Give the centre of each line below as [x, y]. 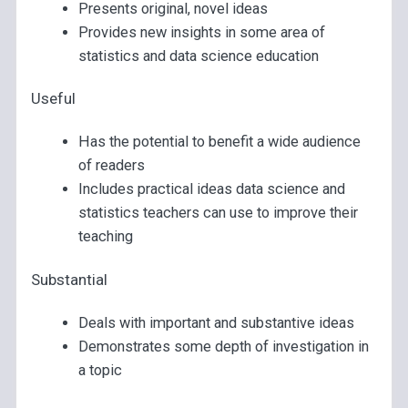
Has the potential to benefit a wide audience [219, 142]
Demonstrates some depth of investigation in [223, 347]
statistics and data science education [198, 56]
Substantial [70, 280]
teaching [105, 237]
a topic [100, 371]
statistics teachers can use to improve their [218, 213]
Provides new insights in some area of [201, 32]
